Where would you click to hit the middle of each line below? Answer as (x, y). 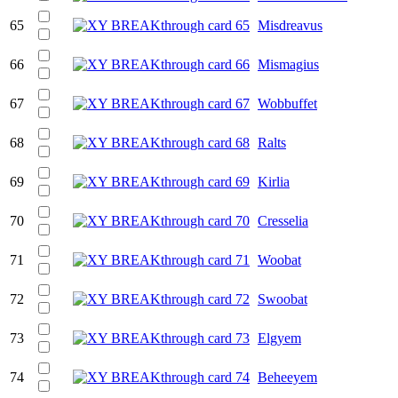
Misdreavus (290, 25)
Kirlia (274, 181)
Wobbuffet (287, 103)
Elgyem (279, 338)
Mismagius (288, 64)
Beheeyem (287, 377)
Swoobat (283, 298)
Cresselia (283, 220)
